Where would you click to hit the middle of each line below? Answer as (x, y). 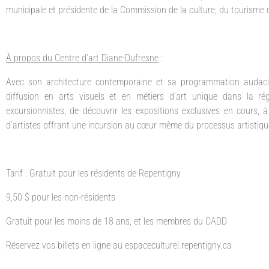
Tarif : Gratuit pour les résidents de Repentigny (93, 173)
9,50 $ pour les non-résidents (61, 197)
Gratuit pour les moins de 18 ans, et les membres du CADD (116, 221)
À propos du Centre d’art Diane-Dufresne (82, 58)
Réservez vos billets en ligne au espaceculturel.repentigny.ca (119, 245)
